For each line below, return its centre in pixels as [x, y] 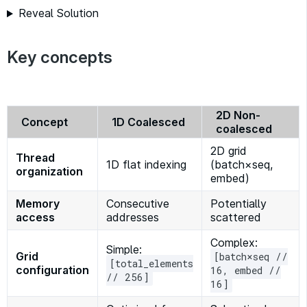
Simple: [124, 250]
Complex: [234, 243]
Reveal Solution [58, 13]
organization [49, 172]
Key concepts [60, 58]
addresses [133, 218]
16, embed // [246, 271]
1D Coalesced [148, 122]
